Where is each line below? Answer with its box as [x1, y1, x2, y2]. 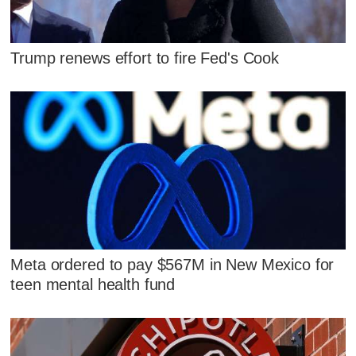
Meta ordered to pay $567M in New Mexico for [10, 255, 335, 273]
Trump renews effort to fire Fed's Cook [10, 48, 280, 67]
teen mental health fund [10, 275, 176, 293]
